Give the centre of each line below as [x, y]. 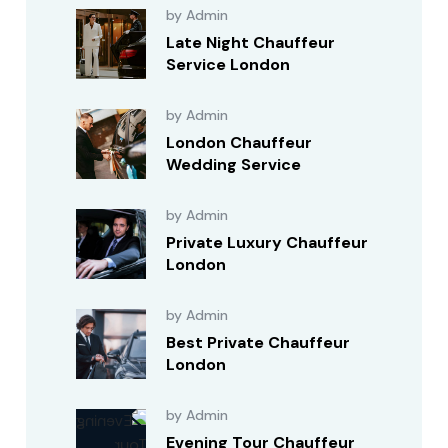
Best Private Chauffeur [258, 342]
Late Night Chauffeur [251, 42]
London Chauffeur [239, 142]
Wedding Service [234, 164]
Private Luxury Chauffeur [267, 242]
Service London [228, 64]
